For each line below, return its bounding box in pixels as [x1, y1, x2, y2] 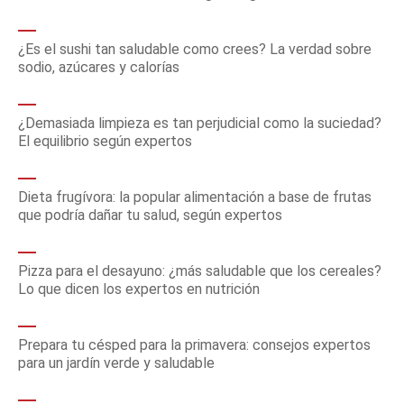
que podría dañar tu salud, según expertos [18, 207, 282, 224]
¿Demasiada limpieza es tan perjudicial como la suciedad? [18, 115, 381, 132]
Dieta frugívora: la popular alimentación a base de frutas [18, 188, 372, 206]
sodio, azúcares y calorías [18, 59, 179, 76]
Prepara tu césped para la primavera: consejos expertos [18, 336, 371, 353]
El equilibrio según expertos [18, 133, 192, 150]
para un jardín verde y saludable [18, 354, 215, 372]
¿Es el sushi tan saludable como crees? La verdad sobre [18, 41, 372, 58]
